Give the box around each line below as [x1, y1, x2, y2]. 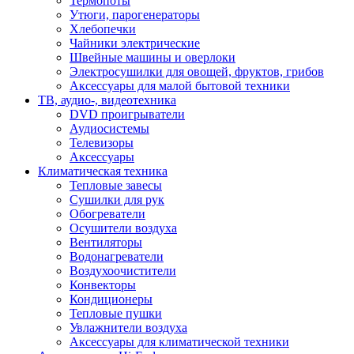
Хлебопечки [70, 22, 136, 36]
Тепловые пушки [70, 307, 162, 320]
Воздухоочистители [70, 264, 176, 277]
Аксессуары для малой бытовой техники [70, 79, 290, 92]
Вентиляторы [70, 235, 142, 249]
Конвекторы [70, 278, 136, 292]
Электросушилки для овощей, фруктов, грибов [70, 65, 324, 78]
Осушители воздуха [70, 221, 177, 235]
